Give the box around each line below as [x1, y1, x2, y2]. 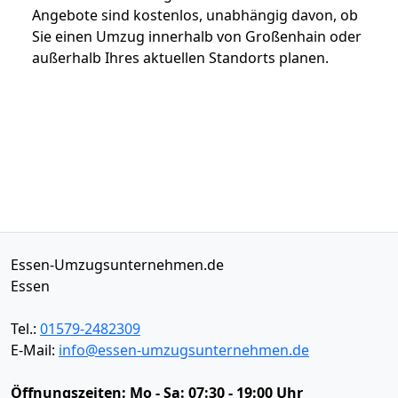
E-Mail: [11, 339, 59, 360]
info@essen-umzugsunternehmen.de [59, 339, 309, 360]
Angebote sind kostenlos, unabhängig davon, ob [32, 4, 358, 25]
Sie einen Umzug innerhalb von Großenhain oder [32, 26, 362, 46]
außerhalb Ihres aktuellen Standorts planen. [32, 47, 329, 68]
